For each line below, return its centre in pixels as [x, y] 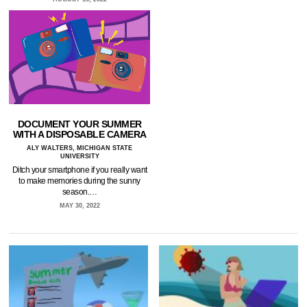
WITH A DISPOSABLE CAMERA [79, 135]
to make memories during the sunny [79, 181]
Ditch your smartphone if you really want [79, 170]
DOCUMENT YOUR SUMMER [79, 124]
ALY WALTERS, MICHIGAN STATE [80, 148]
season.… [79, 192]
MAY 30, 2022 [79, 206]
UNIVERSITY [79, 157]
